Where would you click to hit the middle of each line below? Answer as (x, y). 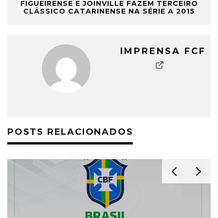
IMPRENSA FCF (163, 51)
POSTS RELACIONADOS (70, 132)
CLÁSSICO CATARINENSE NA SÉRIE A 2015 (109, 11)
